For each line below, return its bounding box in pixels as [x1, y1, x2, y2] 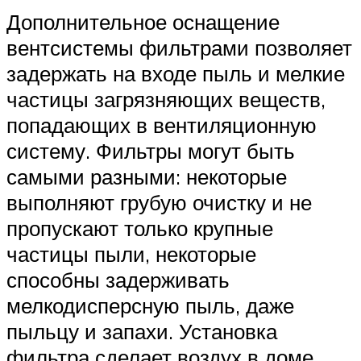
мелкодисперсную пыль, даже [6, 292, 294, 318]
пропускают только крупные [6, 214, 273, 241]
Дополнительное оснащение [6, 8, 280, 35]
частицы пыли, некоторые [6, 240, 256, 267]
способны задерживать [6, 266, 230, 293]
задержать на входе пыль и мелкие [6, 60, 345, 86]
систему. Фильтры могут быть [6, 137, 295, 164]
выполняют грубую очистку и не [6, 189, 312, 215]
